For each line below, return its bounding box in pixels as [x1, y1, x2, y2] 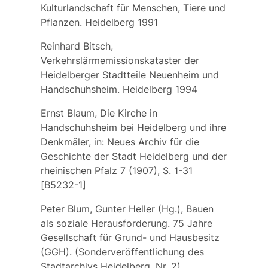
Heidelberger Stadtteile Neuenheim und [40, 68, 219, 81]
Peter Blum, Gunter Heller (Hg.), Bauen [40, 202, 214, 215]
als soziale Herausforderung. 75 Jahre [40, 217, 212, 229]
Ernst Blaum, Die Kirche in [40, 106, 157, 119]
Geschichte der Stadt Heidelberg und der [40, 150, 227, 162]
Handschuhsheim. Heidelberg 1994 [40, 83, 197, 95]
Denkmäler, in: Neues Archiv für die [40, 135, 199, 148]
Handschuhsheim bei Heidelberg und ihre [40, 121, 226, 133]
